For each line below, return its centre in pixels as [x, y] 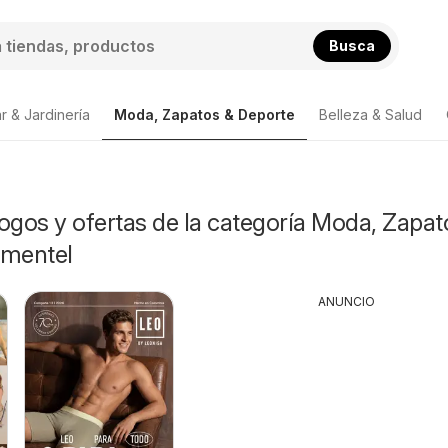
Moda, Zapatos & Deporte [204, 114]
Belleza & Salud [370, 114]
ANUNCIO [347, 301]
